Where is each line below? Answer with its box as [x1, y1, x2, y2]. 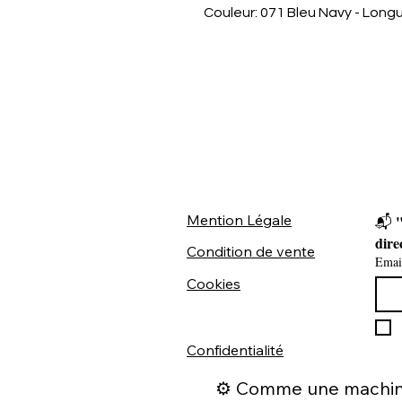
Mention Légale [187, 211, 292, 229]
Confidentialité [187, 341, 284, 359]
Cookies [187, 275, 240, 293]
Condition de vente [187, 242, 315, 260]
